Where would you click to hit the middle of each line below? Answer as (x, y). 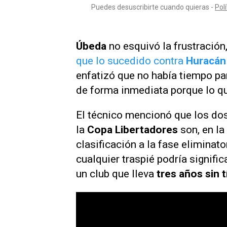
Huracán (206, 61)
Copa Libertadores (133, 130)
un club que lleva (116, 174)
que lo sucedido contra (131, 61)
